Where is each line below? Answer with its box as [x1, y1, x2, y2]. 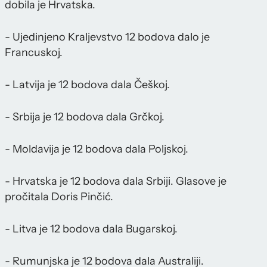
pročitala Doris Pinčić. [5, 190, 113, 203]
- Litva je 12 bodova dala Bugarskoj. [5, 222, 178, 235]
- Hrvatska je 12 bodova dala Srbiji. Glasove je [5, 174, 226, 188]
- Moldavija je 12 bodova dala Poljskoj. [5, 142, 188, 156]
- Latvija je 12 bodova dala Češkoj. [5, 77, 170, 91]
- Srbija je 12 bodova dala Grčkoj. [5, 110, 164, 123]
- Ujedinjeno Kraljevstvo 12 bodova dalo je [5, 30, 210, 44]
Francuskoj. [5, 45, 63, 59]
